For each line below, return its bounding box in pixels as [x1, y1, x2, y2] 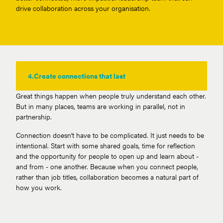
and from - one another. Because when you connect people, [16, 161, 198, 171]
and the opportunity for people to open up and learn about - [16, 150, 199, 161]
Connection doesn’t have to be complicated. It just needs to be [16, 129, 204, 140]
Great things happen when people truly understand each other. [16, 90, 206, 101]
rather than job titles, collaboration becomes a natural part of [16, 171, 199, 182]
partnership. [16, 111, 52, 121]
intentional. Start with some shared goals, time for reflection [16, 140, 195, 150]
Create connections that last [34, 70, 125, 81]
